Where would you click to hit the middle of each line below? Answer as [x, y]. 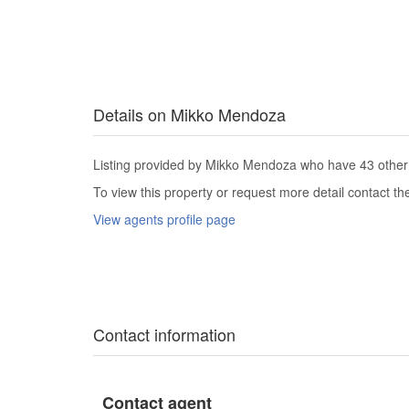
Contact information [164, 334]
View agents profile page [164, 219]
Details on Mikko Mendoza [189, 114]
